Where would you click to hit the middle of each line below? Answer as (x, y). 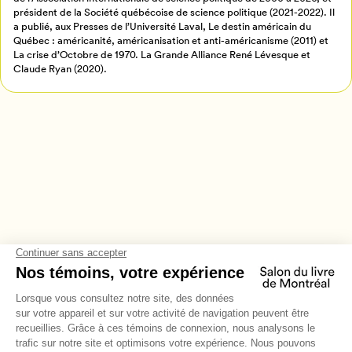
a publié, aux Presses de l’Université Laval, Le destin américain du (163, 26)
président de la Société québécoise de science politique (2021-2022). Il (174, 12)
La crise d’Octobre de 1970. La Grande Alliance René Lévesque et (162, 54)
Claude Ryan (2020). (60, 68)
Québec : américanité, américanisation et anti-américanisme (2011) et (171, 40)
